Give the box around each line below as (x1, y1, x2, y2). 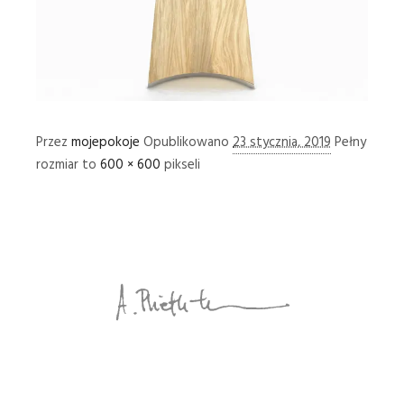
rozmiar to (36, 154, 100, 177)
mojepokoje (71, 132, 140, 154)
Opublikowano (143, 132, 233, 154)
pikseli (161, 154, 200, 177)
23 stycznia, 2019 (233, 132, 331, 154)
